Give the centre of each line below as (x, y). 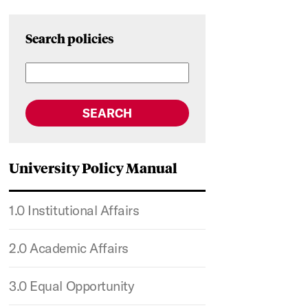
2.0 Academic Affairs (69, 248)
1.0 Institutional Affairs (74, 210)
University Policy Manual (93, 167)
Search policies (70, 38)
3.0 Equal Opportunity (72, 286)
